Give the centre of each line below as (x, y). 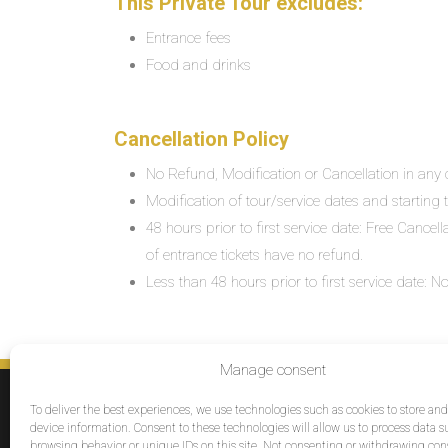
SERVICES (379, 408)
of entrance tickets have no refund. (254, 255)
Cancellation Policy (201, 139)
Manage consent (272, 370)
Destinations (386, 427)
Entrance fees (188, 38)
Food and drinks (198, 65)
